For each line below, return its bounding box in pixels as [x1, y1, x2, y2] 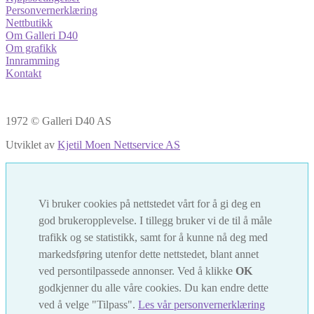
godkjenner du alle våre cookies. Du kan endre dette [39, 281, 268, 294]
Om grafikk [6, 41, 57, 54]
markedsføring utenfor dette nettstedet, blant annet [39, 247, 259, 260]
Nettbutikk [6, 16, 53, 29]
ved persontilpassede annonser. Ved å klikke [39, 264, 235, 277]
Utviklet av [6, 138, 57, 151]
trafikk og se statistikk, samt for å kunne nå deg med [39, 231, 268, 243]
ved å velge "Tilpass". [39, 298, 138, 310]
